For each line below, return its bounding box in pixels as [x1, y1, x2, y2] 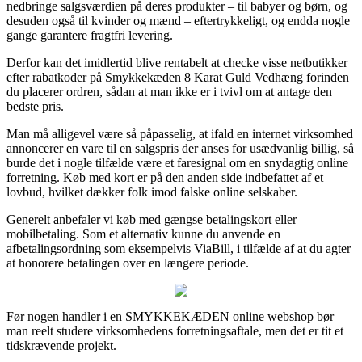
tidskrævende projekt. [6, 338, 116, 352]
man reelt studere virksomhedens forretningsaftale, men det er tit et [6, 323, 343, 338]
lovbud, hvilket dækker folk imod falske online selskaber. [6, 184, 297, 199]
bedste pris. [6, 99, 64, 113]
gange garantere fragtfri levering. [6, 27, 173, 42]
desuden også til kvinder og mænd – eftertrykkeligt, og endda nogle [6, 13, 350, 27]
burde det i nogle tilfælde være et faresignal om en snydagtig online [6, 155, 348, 170]
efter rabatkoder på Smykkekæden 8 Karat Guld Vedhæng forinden [6, 69, 349, 84]
